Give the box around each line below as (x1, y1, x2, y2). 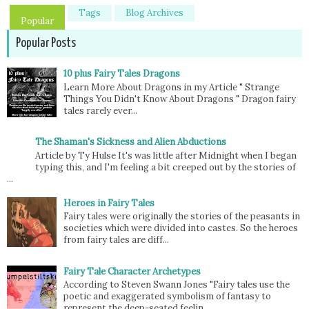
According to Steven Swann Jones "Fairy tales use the (63, 279, 290, 291)
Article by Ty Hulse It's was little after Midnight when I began (35, 149, 297, 161)
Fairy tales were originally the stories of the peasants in (63, 210, 301, 223)
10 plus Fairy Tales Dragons (63, 68, 181, 79)
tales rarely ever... (63, 104, 138, 117)
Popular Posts (16, 37, 76, 50)
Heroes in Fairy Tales (63, 197, 155, 209)
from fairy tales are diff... (63, 234, 170, 246)
